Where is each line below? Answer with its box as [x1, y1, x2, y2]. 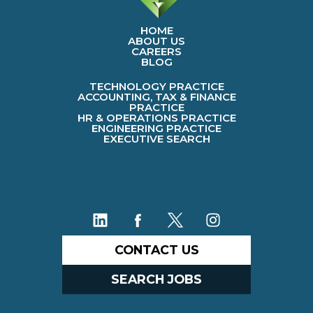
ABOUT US [128, 34, 185, 48]
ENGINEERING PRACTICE [92, 121, 221, 135]
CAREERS [131, 44, 182, 58]
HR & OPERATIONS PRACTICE [77, 110, 236, 124]
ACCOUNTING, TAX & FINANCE [77, 89, 236, 103]
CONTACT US [114, 242, 199, 258]
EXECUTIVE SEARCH [103, 131, 210, 145]
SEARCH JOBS [111, 272, 202, 287]
